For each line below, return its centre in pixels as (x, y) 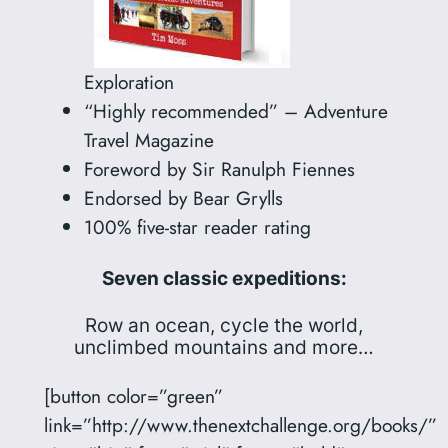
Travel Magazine (148, 140)
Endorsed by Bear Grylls (183, 198)
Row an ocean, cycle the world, (224, 324)
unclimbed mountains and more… (224, 346)
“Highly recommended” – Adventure (235, 111)
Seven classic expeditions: (224, 277)
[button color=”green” (133, 396)
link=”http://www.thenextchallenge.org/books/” (240, 425)
